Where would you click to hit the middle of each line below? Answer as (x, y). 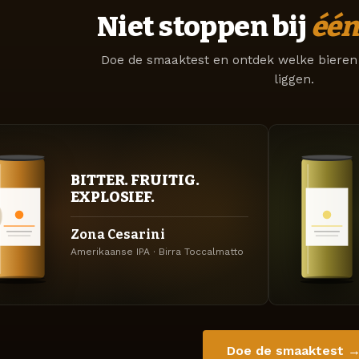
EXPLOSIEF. (113, 197)
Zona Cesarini (118, 234)
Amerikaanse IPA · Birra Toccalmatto (157, 251)
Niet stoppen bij (204, 27)
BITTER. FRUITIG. (135, 180)
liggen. (294, 80)
